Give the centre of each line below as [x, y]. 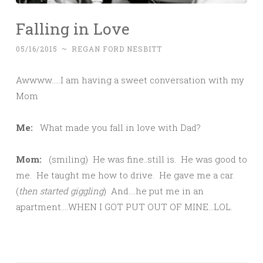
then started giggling [61, 191]
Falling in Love [73, 29]
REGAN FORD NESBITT [117, 49]
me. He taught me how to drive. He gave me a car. [125, 175]
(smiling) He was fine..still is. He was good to [144, 159]
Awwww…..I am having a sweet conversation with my [130, 80]
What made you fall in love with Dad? [117, 128]
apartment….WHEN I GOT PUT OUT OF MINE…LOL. [124, 207]
